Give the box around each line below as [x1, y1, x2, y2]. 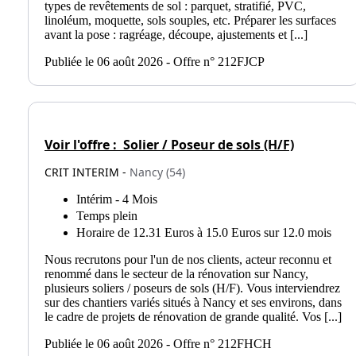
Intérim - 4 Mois [76, 192, 157, 206]
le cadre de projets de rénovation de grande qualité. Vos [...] [44, 309, 342, 323]
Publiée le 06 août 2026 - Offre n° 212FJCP [44, 55, 265, 69]
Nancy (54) [130, 164, 185, 180]
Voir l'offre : [44, 135, 120, 153]
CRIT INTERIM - [44, 164, 130, 180]
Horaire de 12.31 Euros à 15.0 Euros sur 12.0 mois [76, 225, 331, 239]
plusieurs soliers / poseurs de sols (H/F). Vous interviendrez [44, 281, 340, 295]
